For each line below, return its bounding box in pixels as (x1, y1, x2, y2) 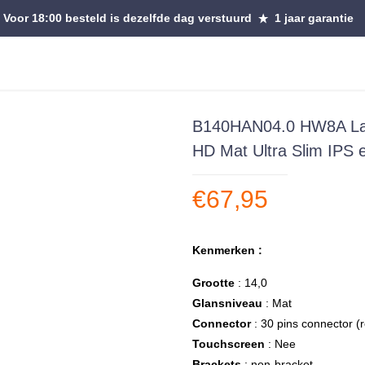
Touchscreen (192, 337, 266, 350)
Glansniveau (192, 297, 263, 310)
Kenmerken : (192, 244, 263, 257)
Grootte (192, 276, 235, 289)
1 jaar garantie (270, 11, 354, 24)
